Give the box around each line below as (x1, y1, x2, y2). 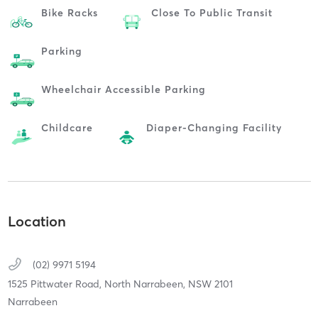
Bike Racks (40, 6, 98, 20)
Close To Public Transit (150, 6, 273, 20)
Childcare (40, 121, 93, 135)
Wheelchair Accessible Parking (40, 83, 206, 97)
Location (7, 212, 66, 230)
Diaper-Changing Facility (146, 121, 282, 135)
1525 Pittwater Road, (7, 277, 104, 290)
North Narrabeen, (104, 277, 188, 290)
